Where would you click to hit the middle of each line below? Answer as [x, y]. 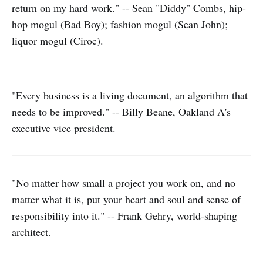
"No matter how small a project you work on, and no [124, 183]
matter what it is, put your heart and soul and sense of [126, 199]
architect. [31, 232]
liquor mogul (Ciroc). [58, 41]
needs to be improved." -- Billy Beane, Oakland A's [121, 112]
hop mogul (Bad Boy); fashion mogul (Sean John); [120, 24]
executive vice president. [64, 128]
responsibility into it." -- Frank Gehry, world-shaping [124, 215]
